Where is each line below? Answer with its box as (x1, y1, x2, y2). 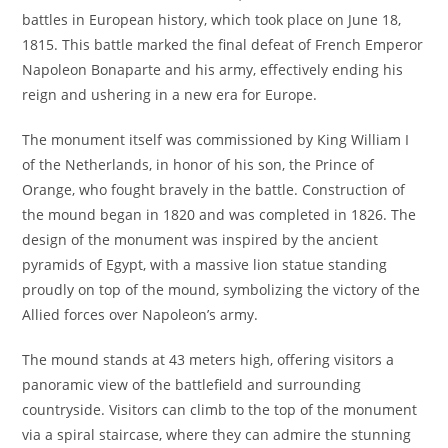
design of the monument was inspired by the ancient (22, 230, 379, 249)
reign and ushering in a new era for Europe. (22, 85, 318, 104)
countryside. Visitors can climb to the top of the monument (22, 400, 418, 419)
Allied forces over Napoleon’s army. (22, 305, 259, 324)
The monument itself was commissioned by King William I (22, 130, 410, 149)
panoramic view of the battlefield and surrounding (22, 375, 362, 394)
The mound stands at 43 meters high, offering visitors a (22, 350, 395, 369)
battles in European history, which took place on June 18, (22, 10, 402, 29)
